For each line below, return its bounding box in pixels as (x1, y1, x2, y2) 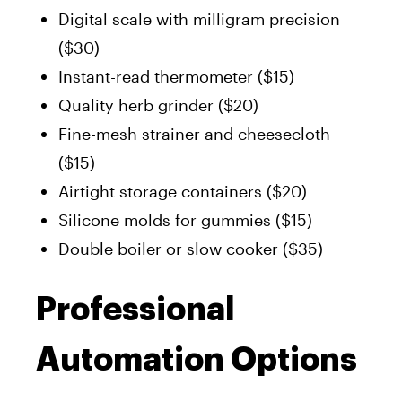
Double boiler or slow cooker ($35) (58, 238, 323, 258)
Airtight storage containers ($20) (58, 180, 307, 201)
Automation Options (36, 343, 357, 376)
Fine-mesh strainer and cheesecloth (58, 123, 330, 144)
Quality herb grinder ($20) (58, 94, 258, 115)
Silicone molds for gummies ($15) (58, 209, 312, 230)
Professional (36, 293, 235, 326)
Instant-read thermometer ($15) (58, 66, 294, 86)
